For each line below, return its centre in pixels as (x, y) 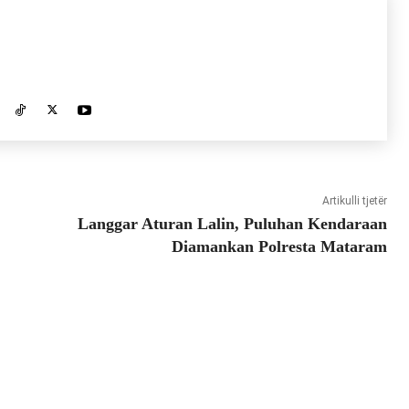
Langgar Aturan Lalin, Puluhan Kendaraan (232, 224)
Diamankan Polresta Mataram (279, 247)
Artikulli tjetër (354, 201)
